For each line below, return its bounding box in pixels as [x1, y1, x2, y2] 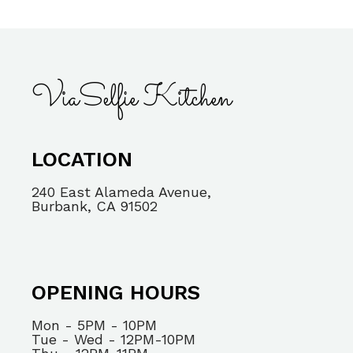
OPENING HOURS [32, 281, 200, 304]
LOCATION [32, 147, 132, 171]
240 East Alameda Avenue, [32, 183, 211, 200]
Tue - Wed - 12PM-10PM [32, 331, 195, 347]
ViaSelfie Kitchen [32, 77, 232, 121]
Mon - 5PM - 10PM [32, 317, 157, 333]
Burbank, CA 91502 [32, 197, 158, 214]
